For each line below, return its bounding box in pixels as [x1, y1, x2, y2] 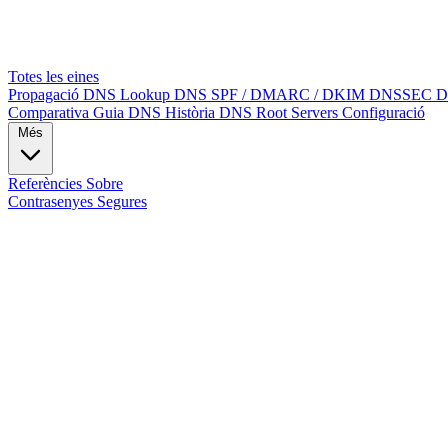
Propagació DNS [8, 86, 120, 103]
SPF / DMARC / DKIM [211, 86, 369, 103]
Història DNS [165, 104, 256, 121]
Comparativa [8, 104, 93, 121]
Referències [8, 175, 86, 192]
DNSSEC [369, 86, 436, 103]
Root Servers [256, 104, 342, 121]
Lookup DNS [120, 86, 211, 103]
